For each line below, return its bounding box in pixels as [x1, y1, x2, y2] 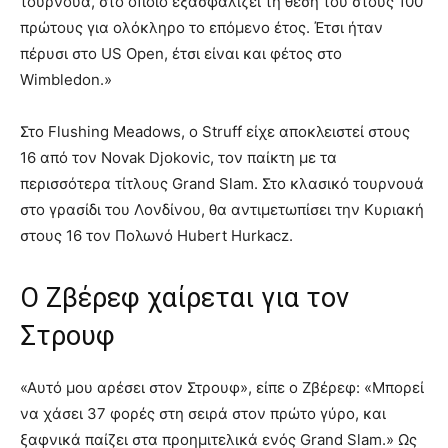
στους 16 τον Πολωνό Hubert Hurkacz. [20, 226, 293, 246]
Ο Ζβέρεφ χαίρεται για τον [20, 282, 349, 315]
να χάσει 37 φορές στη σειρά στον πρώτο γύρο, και [20, 404, 386, 424]
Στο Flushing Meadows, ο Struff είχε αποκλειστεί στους [20, 122, 410, 142]
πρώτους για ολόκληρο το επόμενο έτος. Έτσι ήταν [20, 18, 383, 38]
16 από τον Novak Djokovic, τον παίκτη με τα [20, 148, 337, 168]
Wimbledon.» [20, 70, 112, 90]
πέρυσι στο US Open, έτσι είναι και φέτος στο [20, 44, 342, 64]
